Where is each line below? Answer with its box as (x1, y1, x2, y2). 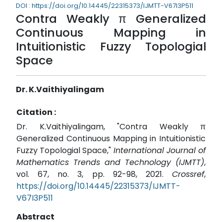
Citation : (16, 107, 56, 118)
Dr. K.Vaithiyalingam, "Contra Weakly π (16, 121, 206, 133)
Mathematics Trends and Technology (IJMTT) (16, 157, 204, 168)
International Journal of (113, 145, 206, 157)
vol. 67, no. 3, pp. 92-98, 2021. (16, 168, 172, 180)
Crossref (172, 168, 204, 180)
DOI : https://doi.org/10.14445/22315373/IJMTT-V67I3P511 (16, 1, 193, 10)
